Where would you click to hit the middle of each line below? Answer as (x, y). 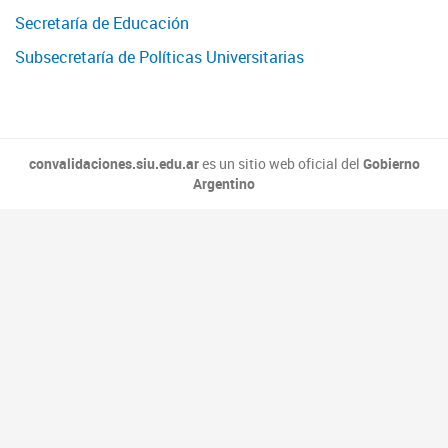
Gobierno (391, 164)
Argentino (224, 184)
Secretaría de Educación (102, 23)
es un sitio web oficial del (280, 164)
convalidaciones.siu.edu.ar (113, 164)
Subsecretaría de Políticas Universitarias (159, 57)
